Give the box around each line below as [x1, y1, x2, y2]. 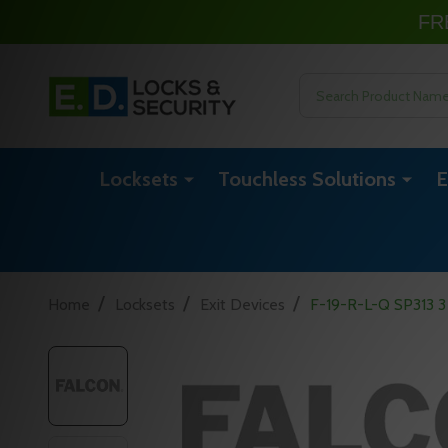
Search [299, 75, 345, 95]
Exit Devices [200, 294, 285, 314]
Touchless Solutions [218, 166, 396, 191]
